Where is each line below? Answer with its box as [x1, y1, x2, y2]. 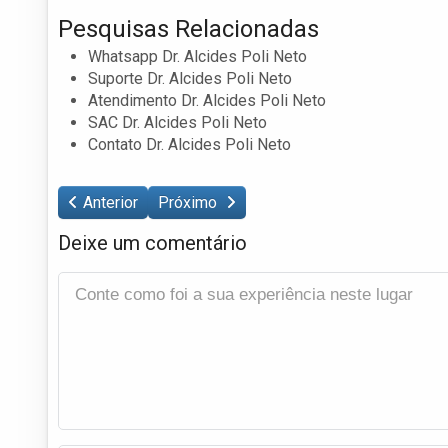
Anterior [83, 192, 138, 212]
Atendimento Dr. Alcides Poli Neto [88, 90, 326, 110]
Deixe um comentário [58, 230, 247, 255]
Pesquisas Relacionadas [58, 14, 319, 43]
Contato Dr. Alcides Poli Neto [88, 134, 291, 154]
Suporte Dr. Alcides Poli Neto [88, 68, 292, 88]
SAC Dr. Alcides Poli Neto [88, 112, 267, 132]
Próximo [158, 192, 221, 212]
